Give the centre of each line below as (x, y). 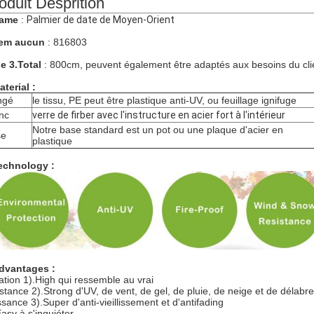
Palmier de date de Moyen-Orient (101, 20)
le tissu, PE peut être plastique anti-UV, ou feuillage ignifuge (164, 100)
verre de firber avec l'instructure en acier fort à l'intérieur (159, 115)
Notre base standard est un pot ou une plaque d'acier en (158, 130)
